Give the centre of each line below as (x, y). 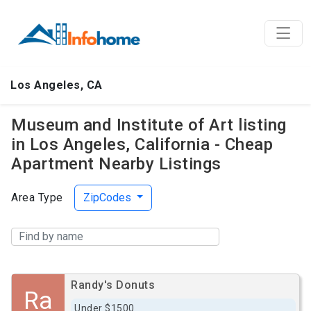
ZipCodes (108, 197)
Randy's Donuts (113, 285)
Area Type (37, 197)
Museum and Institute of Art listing (149, 125)
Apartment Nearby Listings (116, 164)
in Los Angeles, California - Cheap (142, 144)
